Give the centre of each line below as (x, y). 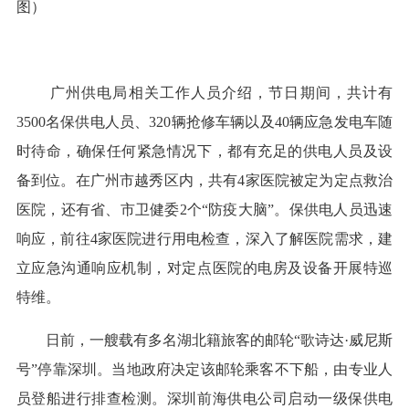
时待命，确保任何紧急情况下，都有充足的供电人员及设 (204, 151)
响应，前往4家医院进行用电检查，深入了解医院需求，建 (204, 238)
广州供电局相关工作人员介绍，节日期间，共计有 (219, 92)
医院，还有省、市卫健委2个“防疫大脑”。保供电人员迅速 (204, 209)
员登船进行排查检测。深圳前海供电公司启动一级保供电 (204, 398)
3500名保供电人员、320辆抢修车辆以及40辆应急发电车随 (204, 121)
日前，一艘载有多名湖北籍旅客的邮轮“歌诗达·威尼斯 (219, 340)
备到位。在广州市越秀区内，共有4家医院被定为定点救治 (204, 180)
